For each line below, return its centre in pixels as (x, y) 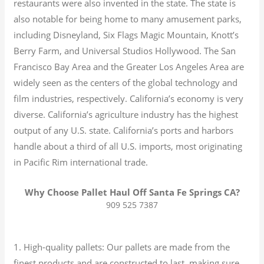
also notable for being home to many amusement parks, (128, 19)
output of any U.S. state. (62, 130)
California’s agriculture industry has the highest (142, 114)
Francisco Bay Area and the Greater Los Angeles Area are (129, 66)
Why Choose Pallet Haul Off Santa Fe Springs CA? (132, 192)
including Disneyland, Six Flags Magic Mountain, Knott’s (126, 34)
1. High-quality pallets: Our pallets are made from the (122, 247)
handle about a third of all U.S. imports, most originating (128, 146)
